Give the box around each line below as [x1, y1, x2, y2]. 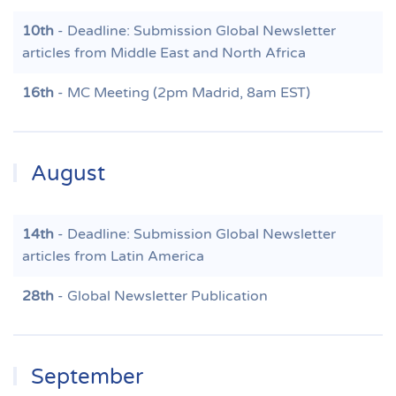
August [26, 161, 106, 187]
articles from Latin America [22, 247, 204, 265]
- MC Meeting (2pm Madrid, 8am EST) [54, 84, 310, 102]
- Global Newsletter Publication [54, 287, 268, 305]
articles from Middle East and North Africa [22, 44, 306, 62]
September [26, 364, 144, 390]
